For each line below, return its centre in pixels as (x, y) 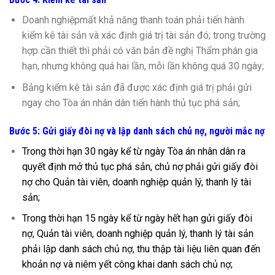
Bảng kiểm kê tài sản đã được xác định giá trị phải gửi (137, 88)
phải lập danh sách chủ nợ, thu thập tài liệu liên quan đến (141, 249)
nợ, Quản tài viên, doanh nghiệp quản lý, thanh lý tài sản (137, 234)
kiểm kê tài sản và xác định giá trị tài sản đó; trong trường (144, 36)
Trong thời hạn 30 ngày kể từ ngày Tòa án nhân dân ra (134, 151)
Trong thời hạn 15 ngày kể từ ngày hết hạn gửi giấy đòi (137, 219)
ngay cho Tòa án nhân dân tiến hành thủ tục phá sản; (131, 103)
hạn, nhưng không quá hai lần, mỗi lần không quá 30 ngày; (143, 66)
